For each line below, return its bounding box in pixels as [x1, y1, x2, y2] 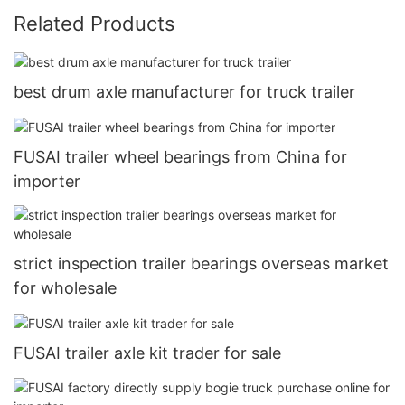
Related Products [14, 11, 175, 35]
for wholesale [14, 278, 117, 298]
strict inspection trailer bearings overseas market [14, 254, 389, 274]
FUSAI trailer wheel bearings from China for [14, 146, 347, 166]
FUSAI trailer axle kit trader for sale [14, 344, 281, 363]
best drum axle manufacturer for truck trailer [14, 81, 355, 101]
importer [14, 171, 80, 191]
